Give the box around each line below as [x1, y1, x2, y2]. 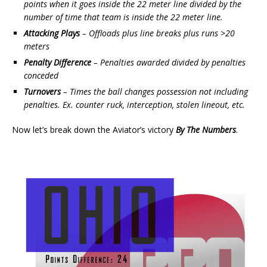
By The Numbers [176, 123, 236, 135]
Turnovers [24, 85, 63, 97]
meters [24, 40, 52, 52]
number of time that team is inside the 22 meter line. [24, 11, 223, 23]
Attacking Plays [24, 27, 82, 39]
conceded [24, 69, 58, 81]
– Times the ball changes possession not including [63, 85, 248, 97]
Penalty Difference [24, 56, 94, 68]
